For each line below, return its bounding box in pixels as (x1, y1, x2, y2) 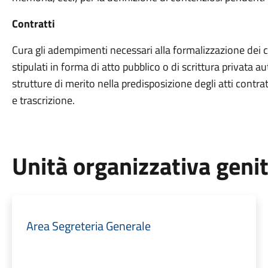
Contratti (11, 16, 55, 32)
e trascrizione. (11, 92, 75, 108)
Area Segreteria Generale (26, 217, 151, 235)
